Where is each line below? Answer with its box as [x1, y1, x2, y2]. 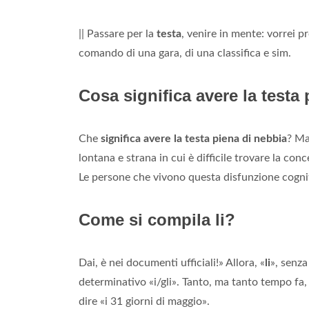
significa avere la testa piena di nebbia [101, 133, 287, 145]
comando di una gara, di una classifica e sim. [79, 48, 291, 59]
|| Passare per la [79, 28, 157, 40]
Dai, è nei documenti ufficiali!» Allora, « [79, 257, 265, 269]
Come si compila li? [79, 210, 235, 230]
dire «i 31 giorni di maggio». [79, 296, 210, 308]
